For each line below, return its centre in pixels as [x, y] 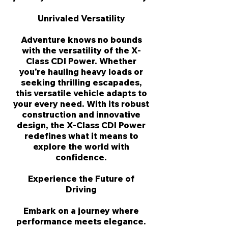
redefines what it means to [81, 136]
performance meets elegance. [81, 221]
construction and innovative [81, 114]
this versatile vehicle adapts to [81, 93]
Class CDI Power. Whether [81, 61]
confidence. [81, 157]
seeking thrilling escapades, [81, 82]
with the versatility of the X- [81, 50]
